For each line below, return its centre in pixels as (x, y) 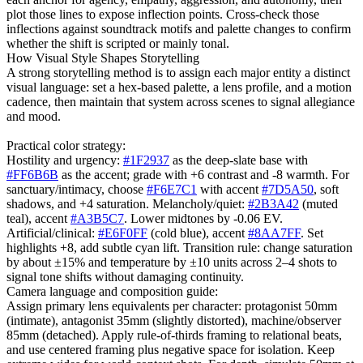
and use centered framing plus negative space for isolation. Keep (171, 349)
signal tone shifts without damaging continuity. (125, 276)
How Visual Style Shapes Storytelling (103, 58)
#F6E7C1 (172, 189)
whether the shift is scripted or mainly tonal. (118, 43)
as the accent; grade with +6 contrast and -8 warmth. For (204, 174)
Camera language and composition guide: (112, 291)
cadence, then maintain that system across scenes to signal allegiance (181, 101)
